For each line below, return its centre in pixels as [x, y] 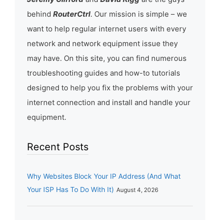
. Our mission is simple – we [139, 14]
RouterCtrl [72, 14]
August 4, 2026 [137, 190]
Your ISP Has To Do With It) [70, 190]
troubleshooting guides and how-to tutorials [104, 73]
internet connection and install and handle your [109, 103]
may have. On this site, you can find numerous [107, 58]
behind [40, 14]
